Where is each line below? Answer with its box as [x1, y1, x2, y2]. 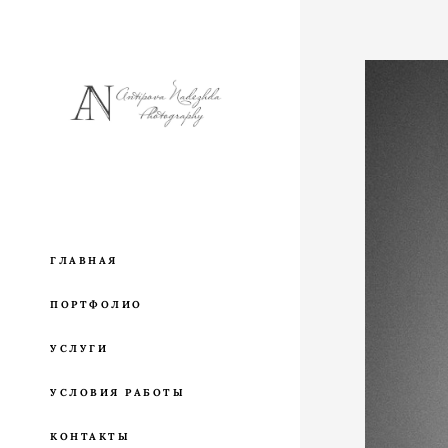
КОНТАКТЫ [50, 429, 130, 443]
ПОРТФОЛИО [50, 297, 143, 311]
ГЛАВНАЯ [50, 253, 118, 267]
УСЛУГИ [50, 341, 108, 355]
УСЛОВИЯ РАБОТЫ [50, 385, 185, 399]
